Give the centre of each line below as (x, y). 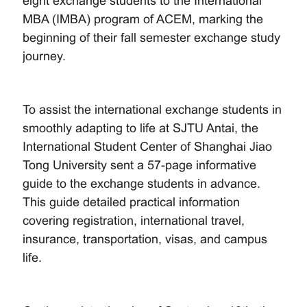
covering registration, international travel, (134, 220)
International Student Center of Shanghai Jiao (147, 146)
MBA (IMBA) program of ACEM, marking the (143, 19)
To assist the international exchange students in (152, 109)
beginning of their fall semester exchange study (151, 37)
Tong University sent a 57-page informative (139, 165)
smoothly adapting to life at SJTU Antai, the (140, 128)
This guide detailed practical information (131, 202)
